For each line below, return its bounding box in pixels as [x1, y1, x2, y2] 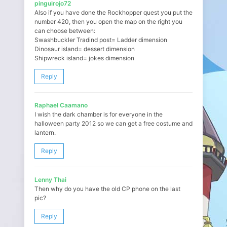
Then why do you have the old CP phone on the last [34, 185, 180, 193]
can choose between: [34, 27, 95, 34]
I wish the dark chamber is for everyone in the [34, 110, 163, 118]
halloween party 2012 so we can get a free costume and [34, 120, 193, 127]
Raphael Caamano [34, 101, 88, 109]
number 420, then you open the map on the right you [34, 18, 182, 25]
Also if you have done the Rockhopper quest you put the [34, 9, 193, 16]
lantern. [34, 129, 56, 136]
